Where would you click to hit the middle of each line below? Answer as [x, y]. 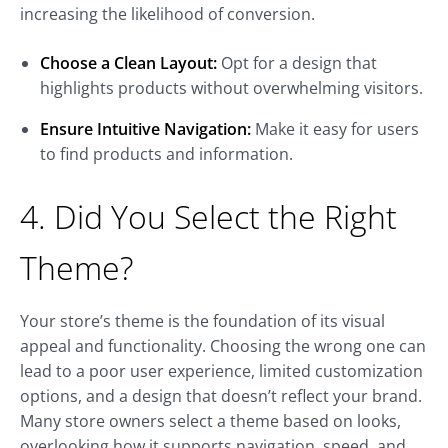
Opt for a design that [297, 63]
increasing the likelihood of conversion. [167, 14]
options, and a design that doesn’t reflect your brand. [221, 396]
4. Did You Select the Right [208, 217]
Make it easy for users [335, 129]
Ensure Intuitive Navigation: [145, 129]
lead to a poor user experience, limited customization [221, 371]
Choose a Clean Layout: [128, 63]
